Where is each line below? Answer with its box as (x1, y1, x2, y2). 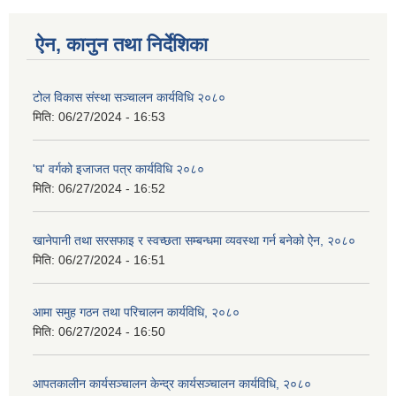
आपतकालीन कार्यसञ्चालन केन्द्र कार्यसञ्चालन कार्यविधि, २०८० (33, 377, 311, 392)
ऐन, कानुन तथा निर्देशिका (35, 34, 208, 57)
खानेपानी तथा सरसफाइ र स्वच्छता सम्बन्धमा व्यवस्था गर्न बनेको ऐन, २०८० (33, 233, 355, 248)
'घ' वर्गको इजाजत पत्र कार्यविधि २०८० (33, 162, 204, 177)
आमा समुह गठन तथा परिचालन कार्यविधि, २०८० (33, 305, 240, 320)
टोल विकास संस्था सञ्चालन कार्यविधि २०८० (33, 90, 225, 105)
